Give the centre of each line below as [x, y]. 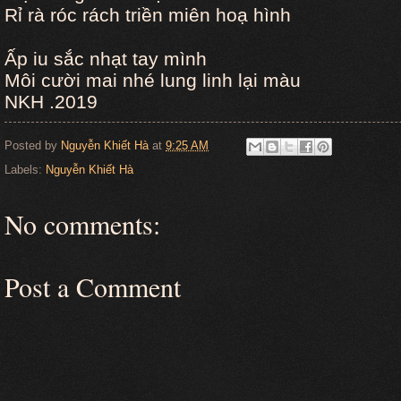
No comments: [82, 223]
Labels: [25, 169]
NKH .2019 [51, 102]
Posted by [33, 145]
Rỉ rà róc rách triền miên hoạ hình [148, 15]
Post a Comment [93, 286]
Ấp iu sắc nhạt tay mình [106, 59]
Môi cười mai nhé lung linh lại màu [155, 81]
